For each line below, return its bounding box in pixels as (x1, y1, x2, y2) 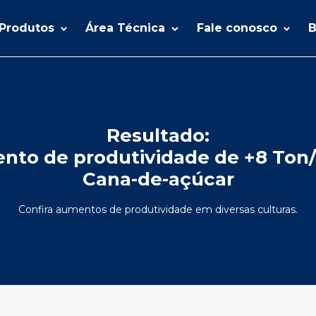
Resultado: (107, 124, 209, 147)
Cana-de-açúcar (82, 168, 234, 190)
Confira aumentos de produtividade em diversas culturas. (18, 203, 298, 216)
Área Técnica (85, 21, 169, 35)
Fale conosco (196, 21, 281, 35)
